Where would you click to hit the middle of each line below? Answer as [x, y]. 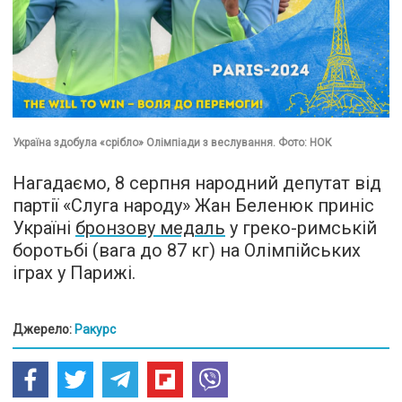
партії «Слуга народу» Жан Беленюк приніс [193, 206]
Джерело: [44, 330]
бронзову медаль [150, 228]
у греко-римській [301, 228]
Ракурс [95, 330]
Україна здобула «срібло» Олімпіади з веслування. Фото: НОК [172, 143]
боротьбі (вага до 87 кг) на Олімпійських [187, 251]
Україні [44, 228]
